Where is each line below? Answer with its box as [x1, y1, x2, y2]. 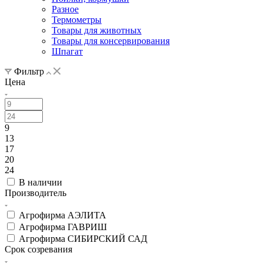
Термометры [52, 14, 102, 25]
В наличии [19, 177, 62, 187]
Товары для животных [52, 25, 141, 35]
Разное [52, 4, 79, 14]
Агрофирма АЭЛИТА [19, 210, 106, 220]
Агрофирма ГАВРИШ [19, 221, 107, 232]
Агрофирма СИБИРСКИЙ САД [19, 233, 147, 244]
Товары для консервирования [52, 35, 170, 46]
